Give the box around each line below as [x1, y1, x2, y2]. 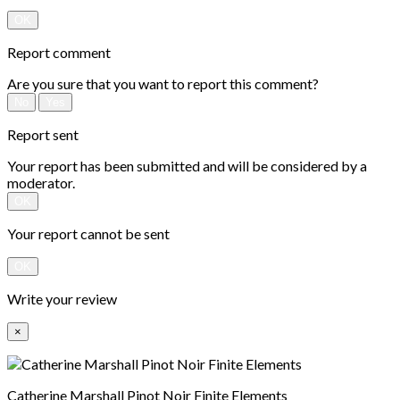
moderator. [7, 173, 75, 191]
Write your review [7, 289, 117, 307]
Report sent [7, 125, 79, 143]
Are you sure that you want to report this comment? [7, 74, 319, 92]
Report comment [7, 43, 111, 61]
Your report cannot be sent [7, 224, 170, 242]
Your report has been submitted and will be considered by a [7, 156, 367, 174]
